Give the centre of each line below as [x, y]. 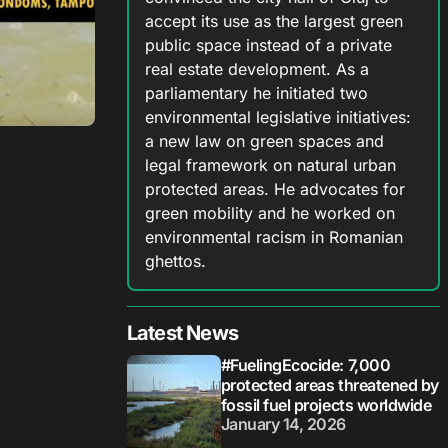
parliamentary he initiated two [256, 93]
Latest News [182, 333]
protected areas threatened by [329, 385]
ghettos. [175, 261]
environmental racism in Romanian [273, 237]
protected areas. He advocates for [274, 189]
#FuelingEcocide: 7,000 [305, 365]
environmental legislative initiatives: [277, 117]
